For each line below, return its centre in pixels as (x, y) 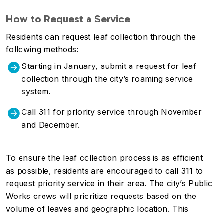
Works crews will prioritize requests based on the (101, 196)
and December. (51, 125)
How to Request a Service (68, 19)
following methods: (42, 49)
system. (36, 91)
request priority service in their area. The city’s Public (109, 183)
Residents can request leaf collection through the (101, 37)
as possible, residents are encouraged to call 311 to (105, 171)
